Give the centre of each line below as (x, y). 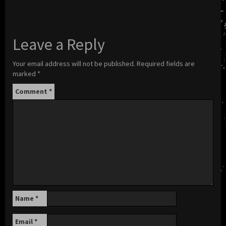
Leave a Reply (59, 44)
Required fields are (166, 63)
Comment (32, 91)
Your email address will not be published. (74, 63)
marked (25, 73)
